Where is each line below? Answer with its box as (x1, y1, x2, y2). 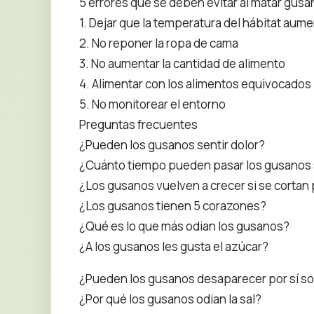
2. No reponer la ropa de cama (79, 34, 238, 51)
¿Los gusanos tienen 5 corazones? (79, 197, 266, 214)
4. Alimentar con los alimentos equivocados (79, 75, 311, 92)
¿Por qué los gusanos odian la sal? (79, 291, 261, 308)
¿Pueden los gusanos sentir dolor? (79, 136, 265, 153)
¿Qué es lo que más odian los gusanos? (79, 217, 289, 234)
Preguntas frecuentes (79, 116, 198, 132)
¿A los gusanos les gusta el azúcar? (79, 238, 268, 254)
